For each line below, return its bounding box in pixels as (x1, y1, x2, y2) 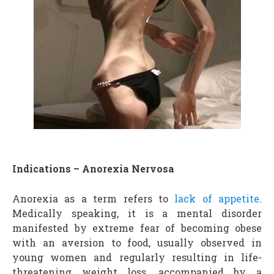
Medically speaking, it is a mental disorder (12, 207, 262, 220)
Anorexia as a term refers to (12, 192, 175, 205)
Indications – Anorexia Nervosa (12, 162, 174, 175)
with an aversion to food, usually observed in (12, 236, 262, 249)
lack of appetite (174, 192, 259, 205)
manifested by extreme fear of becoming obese (12, 221, 262, 234)
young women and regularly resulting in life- (12, 251, 262, 264)
